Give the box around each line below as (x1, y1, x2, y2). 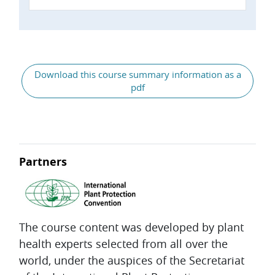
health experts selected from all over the (19, 236, 228, 252)
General (18, 48, 63, 64)
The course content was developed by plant (19, 220, 244, 235)
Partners (19, 154, 67, 170)
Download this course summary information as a (34, 69, 241, 81)
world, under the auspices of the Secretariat (19, 253, 244, 268)
